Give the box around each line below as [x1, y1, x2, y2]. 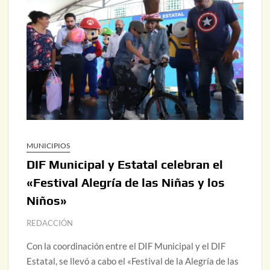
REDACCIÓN [27, 218, 74, 228]
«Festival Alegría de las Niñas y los [27, 175, 225, 190]
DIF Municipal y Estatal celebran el [27, 157, 224, 172]
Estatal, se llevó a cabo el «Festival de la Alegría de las [27, 256, 239, 267]
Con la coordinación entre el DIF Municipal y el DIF [27, 240, 226, 252]
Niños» [27, 193, 67, 208]
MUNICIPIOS [27, 141, 71, 151]
